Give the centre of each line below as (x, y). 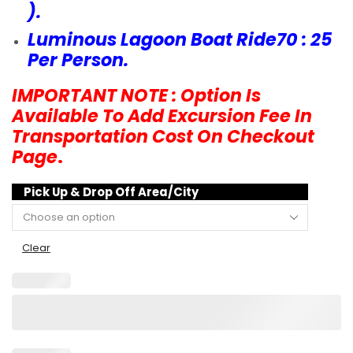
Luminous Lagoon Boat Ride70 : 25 (180, 40)
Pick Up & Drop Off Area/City (111, 191)
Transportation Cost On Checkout (163, 136)
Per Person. (78, 61)
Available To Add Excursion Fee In (162, 116)
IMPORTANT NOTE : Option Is (136, 95)
